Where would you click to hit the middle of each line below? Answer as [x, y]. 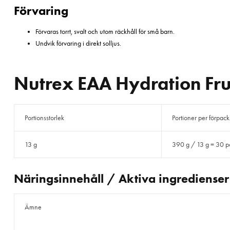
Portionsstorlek [44, 118]
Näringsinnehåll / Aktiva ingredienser [121, 179]
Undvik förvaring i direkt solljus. [78, 43]
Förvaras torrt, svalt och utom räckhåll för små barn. [105, 31]
